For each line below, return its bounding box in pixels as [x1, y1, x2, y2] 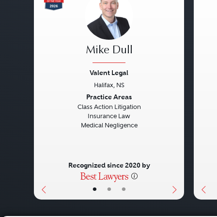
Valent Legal [90, 68, 128, 77]
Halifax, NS [93, 81, 124, 89]
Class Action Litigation [77, 103, 141, 111]
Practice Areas [86, 93, 132, 102]
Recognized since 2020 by [68, 161, 150, 170]
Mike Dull [85, 46, 133, 57]
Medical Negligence [80, 122, 138, 129]
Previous [41, 91, 82, 104]
